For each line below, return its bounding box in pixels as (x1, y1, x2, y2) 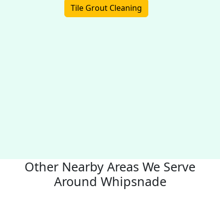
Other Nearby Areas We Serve (25, 158, 195, 175)
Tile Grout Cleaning (70, 2, 142, 13)
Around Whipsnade (54, 173, 166, 190)
